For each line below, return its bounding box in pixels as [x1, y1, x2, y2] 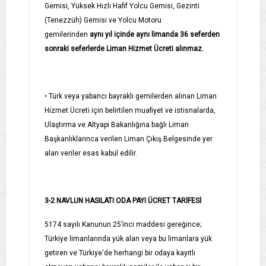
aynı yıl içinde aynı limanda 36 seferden [90, 30, 220, 39]
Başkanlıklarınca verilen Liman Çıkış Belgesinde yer [45, 134, 213, 143]
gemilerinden [45, 30, 88, 39]
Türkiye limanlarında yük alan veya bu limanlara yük [45, 234, 212, 243]
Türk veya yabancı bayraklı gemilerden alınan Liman [49, 91, 217, 100]
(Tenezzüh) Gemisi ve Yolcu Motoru [45, 15, 161, 24]
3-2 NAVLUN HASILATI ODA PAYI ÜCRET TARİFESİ [45, 196, 201, 205]
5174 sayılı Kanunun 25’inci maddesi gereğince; [45, 220, 201, 229]
